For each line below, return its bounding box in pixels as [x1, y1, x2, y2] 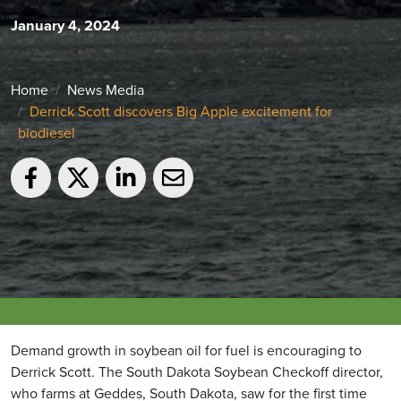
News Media [67, 80, 144, 99]
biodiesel [18, 123, 75, 142]
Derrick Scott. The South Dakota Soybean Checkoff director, [11, 362, 383, 382]
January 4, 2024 [11, 14, 120, 36]
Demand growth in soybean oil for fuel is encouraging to [11, 340, 362, 361]
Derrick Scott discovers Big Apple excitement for [30, 101, 332, 121]
